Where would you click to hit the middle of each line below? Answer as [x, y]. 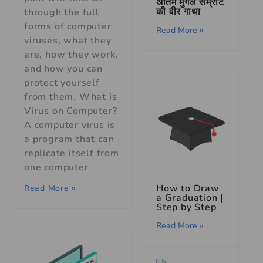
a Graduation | [190, 198]
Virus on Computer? [71, 111]
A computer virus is [70, 125]
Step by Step [186, 208]
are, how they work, [71, 55]
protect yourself [62, 83]
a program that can [69, 139]
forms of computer [68, 27]
